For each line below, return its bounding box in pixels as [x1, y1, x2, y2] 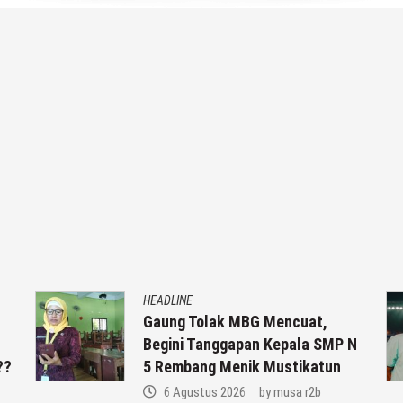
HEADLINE [143, 292, 193, 308]
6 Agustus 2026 [164, 383, 246, 400]
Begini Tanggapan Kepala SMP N [143, 334, 357, 354]
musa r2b [273, 383, 321, 400]
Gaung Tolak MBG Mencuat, [143, 311, 327, 331]
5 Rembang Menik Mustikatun [143, 356, 341, 376]
